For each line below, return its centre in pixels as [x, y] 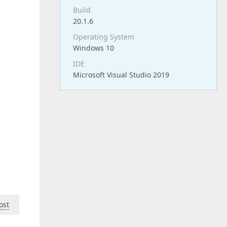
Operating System [104, 37]
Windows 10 [93, 48]
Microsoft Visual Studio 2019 [121, 75]
